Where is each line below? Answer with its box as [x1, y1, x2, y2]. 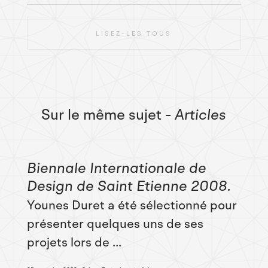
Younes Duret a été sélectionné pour [26, 197, 237, 214]
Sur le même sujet [41, 105, 162, 126]
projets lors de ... [26, 234, 121, 251]
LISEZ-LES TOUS [96, 29, 172, 38]
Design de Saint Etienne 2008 [26, 176, 227, 197]
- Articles [165, 105, 227, 126]
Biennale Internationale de [26, 158, 206, 179]
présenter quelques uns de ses [26, 215, 203, 233]
